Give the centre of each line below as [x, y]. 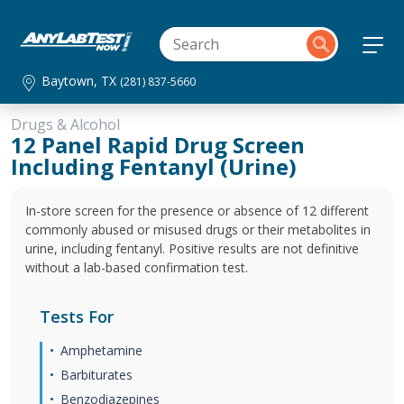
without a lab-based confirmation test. [137, 267]
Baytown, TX [81, 81]
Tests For [77, 317]
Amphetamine [101, 350]
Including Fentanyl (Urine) [154, 166]
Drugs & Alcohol [65, 124]
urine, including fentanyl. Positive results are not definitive [192, 248]
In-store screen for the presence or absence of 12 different [197, 211]
